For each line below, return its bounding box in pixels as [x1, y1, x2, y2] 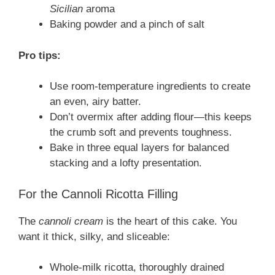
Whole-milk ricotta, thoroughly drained [50, 261, 224, 274]
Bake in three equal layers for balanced [50, 142, 229, 154]
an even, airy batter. [50, 96, 141, 108]
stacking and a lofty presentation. [50, 157, 202, 169]
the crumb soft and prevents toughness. [50, 126, 232, 139]
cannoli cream [39, 215, 103, 227]
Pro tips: [18, 49, 61, 61]
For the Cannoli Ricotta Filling [18, 187, 178, 201]
